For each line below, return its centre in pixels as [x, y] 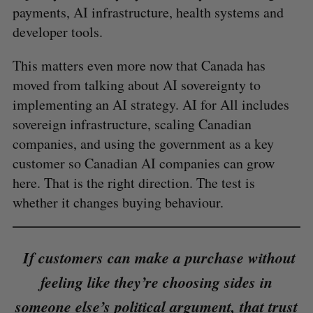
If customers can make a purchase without [156, 257]
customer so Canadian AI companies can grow [143, 163]
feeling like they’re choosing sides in [156, 282]
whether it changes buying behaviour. [118, 202]
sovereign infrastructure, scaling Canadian [132, 124]
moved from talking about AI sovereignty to [136, 85]
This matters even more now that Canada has [139, 65]
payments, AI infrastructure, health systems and [148, 12]
